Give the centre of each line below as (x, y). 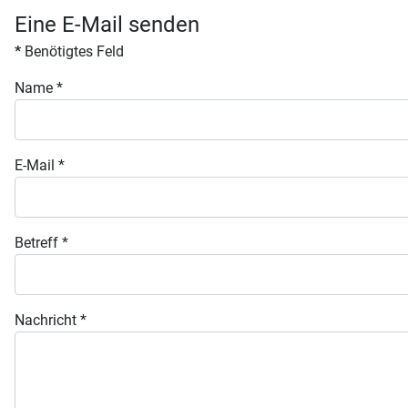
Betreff (36, 243)
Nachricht (46, 321)
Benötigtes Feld (72, 51)
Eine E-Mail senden (107, 24)
